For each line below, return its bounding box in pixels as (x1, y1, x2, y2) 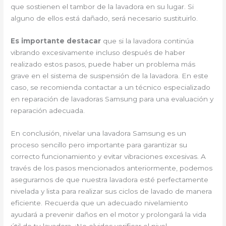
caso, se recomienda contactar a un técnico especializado (11, 83, 211, 91)
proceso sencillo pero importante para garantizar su (11, 140, 188, 149)
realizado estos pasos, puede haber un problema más (11, 60, 196, 68)
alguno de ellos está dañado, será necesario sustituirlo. (11, 14, 198, 22)
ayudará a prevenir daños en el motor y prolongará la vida (11, 210, 207, 218)
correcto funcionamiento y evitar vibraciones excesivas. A (11, 152, 206, 160)
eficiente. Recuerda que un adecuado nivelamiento (11, 198, 189, 207)
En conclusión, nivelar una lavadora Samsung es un (11, 129, 187, 137)
